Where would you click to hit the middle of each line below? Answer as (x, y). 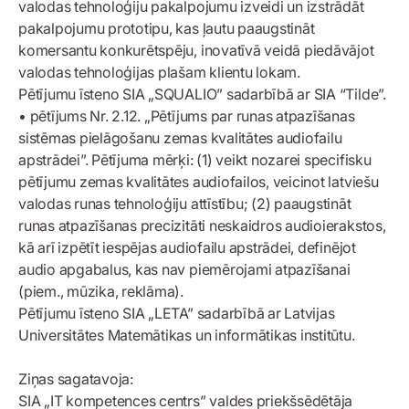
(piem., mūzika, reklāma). (101, 292)
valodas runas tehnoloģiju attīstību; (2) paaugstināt (185, 204)
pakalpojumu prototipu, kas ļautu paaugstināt (167, 29)
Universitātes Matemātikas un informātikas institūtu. (187, 336)
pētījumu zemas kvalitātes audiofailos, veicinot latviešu (199, 182)
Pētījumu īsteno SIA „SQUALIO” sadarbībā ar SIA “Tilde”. (202, 94)
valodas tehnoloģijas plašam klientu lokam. (161, 73)
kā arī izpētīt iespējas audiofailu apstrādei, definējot (187, 248)
